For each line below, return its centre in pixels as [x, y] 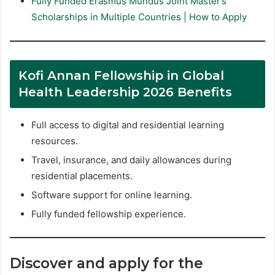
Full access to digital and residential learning [128, 125]
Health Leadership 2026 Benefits [125, 92]
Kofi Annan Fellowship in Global [121, 75]
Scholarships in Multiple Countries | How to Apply [139, 17]
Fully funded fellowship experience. [109, 214]
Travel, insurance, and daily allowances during [131, 160]
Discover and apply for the [107, 264]
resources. [55, 141]
